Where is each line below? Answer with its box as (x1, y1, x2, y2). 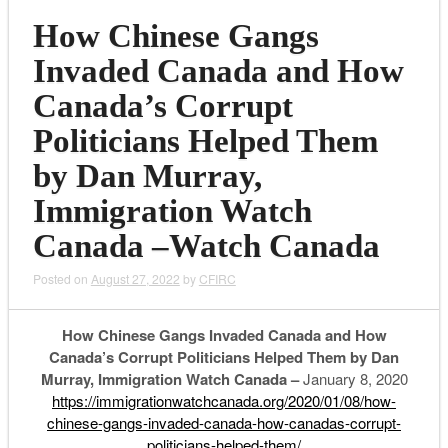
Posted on (32, 270, 91, 288)
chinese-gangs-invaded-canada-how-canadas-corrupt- (47, 412, 401, 434)
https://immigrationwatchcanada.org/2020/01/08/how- (52, 390, 396, 412)
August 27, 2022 (90, 270, 180, 288)
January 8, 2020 (298, 368, 408, 390)
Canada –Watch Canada (32, 228, 380, 265)
